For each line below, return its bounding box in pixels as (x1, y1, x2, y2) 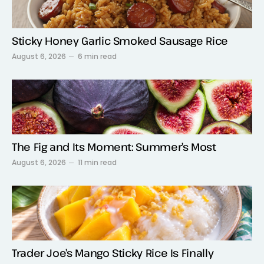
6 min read (78, 51, 117, 61)
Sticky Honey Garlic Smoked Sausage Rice (12, 33, 228, 48)
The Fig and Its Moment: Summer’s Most (12, 139, 216, 154)
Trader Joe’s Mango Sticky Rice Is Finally (12, 245, 214, 260)
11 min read (78, 157, 117, 167)
